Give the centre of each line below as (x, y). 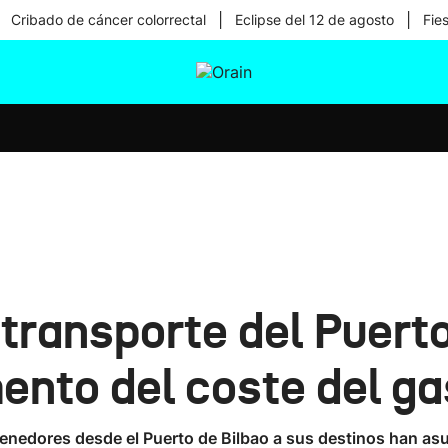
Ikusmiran (223, 114)
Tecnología (226, 166)
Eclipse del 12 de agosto (314, 19)
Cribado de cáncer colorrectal (108, 19)
